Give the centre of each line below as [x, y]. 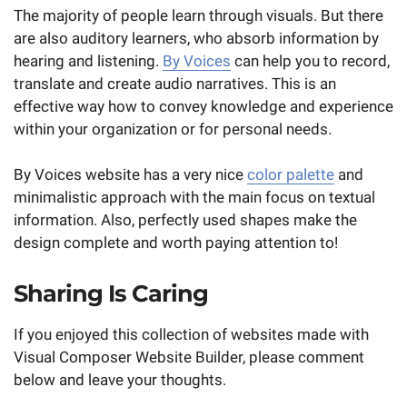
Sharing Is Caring [111, 293]
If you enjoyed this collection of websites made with [191, 334]
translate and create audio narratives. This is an [175, 83]
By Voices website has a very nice [130, 175]
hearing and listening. [88, 60]
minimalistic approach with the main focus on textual [194, 198]
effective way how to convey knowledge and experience [203, 106]
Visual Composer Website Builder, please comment [189, 357]
